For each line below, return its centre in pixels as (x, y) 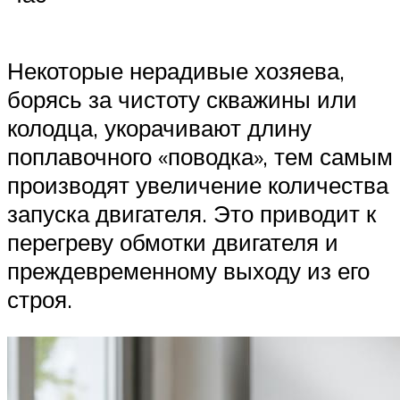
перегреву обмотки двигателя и (173, 242)
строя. (40, 300)
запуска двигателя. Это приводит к (192, 214)
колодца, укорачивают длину (159, 128)
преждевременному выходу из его (188, 271)
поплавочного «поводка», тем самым (200, 157)
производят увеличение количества (198, 185)
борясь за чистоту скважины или (182, 100)
